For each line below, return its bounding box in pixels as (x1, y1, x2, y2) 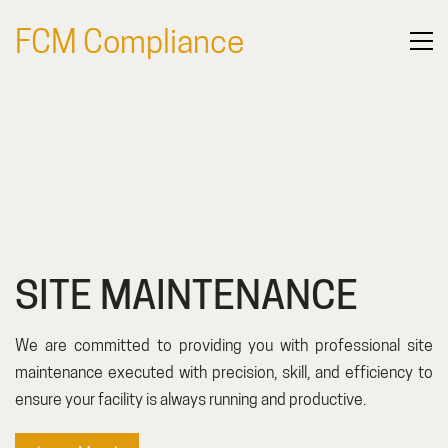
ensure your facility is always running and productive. (15, 390, 366, 410)
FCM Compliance (15, 22, 244, 60)
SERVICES (15, 130, 129, 161)
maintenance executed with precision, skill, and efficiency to (15, 363, 433, 383)
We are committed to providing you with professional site (15, 336, 433, 356)
